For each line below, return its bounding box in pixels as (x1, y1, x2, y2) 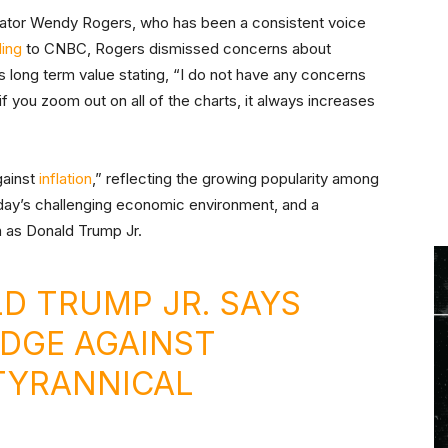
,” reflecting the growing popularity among (92, 169, 379, 189)
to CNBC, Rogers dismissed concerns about (22, 39, 331, 59)
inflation (39, 169, 92, 189)
